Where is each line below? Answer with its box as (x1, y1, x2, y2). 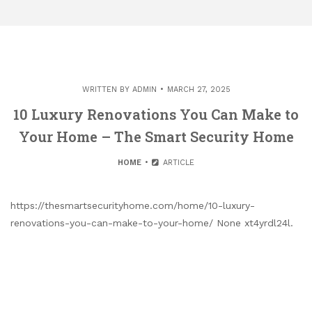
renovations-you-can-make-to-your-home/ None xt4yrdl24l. (10, 217, 293, 228)
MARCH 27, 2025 (166, 85, 231, 94)
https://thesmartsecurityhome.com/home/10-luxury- (10, 200, 255, 211)
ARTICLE (159, 158, 194, 167)
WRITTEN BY (81, 85, 132, 94)
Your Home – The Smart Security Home (18, 127, 294, 146)
